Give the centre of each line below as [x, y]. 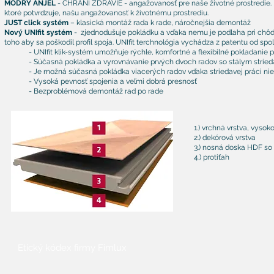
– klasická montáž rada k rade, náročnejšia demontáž [160, 23]
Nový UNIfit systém [38, 32]
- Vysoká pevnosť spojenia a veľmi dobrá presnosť [113, 81]
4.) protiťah [212, 157]
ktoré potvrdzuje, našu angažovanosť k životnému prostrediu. [107, 13]
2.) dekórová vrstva [225, 138]
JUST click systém [36, 23]
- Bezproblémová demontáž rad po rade [96, 91]
